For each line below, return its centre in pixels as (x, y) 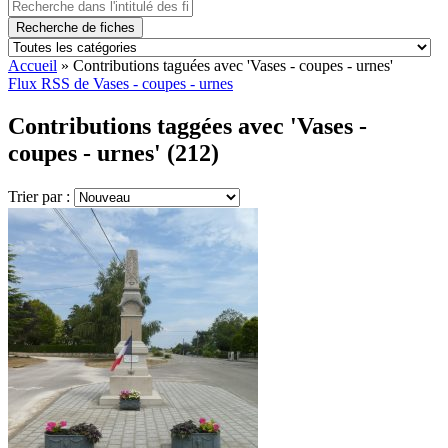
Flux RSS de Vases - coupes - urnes (120, 83)
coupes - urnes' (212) (113, 152)
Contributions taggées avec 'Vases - (187, 125)
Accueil (32, 65)
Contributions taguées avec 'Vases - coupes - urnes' (233, 65)
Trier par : (41, 196)
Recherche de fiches (75, 27)
